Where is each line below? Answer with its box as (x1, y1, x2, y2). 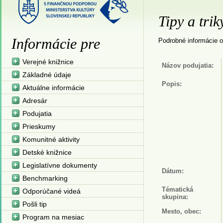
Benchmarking (22, 174, 68, 182)
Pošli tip (22, 200, 47, 208)
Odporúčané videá (22, 187, 81, 195)
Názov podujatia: (161, 62, 214, 69)
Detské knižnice (22, 148, 72, 156)
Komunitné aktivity (22, 135, 80, 143)
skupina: (161, 193, 188, 201)
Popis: (161, 80, 182, 88)
